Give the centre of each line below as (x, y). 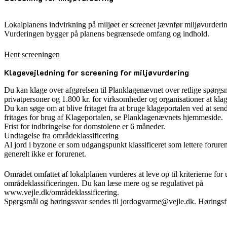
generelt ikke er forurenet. (46, 154)
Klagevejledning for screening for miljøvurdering (97, 72)
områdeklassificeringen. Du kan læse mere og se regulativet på (104, 183)
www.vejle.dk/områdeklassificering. (62, 193)
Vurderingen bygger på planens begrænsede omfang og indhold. (107, 34)
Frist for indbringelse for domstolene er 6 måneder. (85, 126)
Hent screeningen (32, 54)
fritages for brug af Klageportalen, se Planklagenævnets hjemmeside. (115, 117)
